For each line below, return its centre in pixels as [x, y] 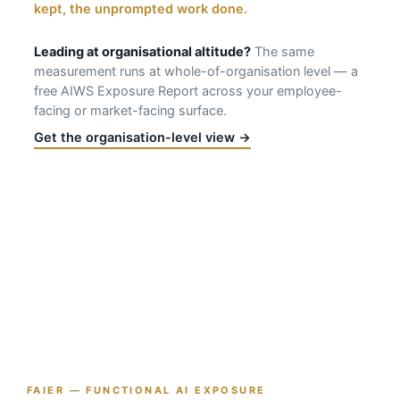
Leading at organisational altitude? [142, 52]
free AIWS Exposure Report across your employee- [188, 92]
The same [283, 52]
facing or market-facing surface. [130, 111]
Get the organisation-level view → [142, 138]
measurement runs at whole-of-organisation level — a [196, 72]
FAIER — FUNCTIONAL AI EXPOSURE [146, 390]
